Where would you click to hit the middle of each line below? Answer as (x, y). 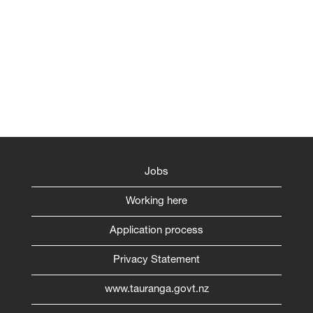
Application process (156, 231)
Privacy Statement (156, 260)
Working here (156, 202)
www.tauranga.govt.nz (156, 290)
